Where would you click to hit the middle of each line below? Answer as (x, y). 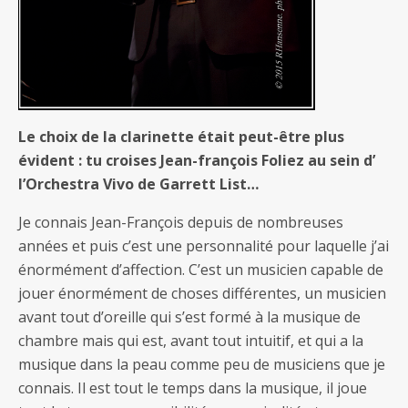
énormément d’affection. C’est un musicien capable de (201, 269)
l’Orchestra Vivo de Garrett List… (138, 184)
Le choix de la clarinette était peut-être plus (181, 136)
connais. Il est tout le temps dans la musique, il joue (193, 388)
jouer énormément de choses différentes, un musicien (202, 293)
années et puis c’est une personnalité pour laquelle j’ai (204, 245)
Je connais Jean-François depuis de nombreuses (181, 222)
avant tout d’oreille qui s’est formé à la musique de (189, 316)
